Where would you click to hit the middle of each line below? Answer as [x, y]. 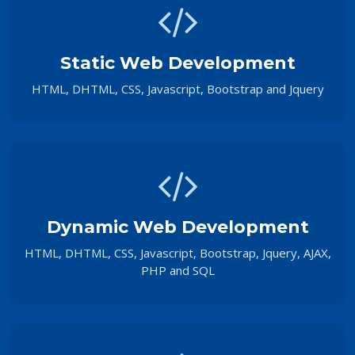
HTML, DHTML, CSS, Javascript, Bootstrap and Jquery [177, 88]
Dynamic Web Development [177, 227]
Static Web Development [177, 63]
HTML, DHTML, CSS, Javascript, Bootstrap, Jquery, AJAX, [177, 252]
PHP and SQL [177, 270]
